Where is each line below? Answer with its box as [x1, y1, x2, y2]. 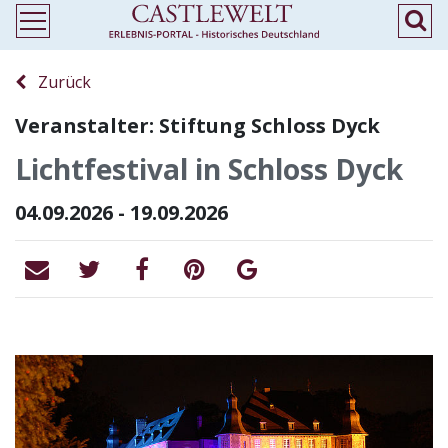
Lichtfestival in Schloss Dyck [15, 150, 403, 188]
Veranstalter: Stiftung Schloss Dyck [15, 112, 380, 139]
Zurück [26, 71, 91, 93]
